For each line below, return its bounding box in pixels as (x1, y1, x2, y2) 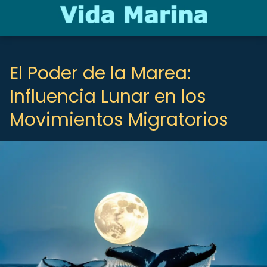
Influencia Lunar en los (10, 84, 206, 109)
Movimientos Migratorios (10, 107, 228, 132)
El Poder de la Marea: (10, 61, 191, 86)
